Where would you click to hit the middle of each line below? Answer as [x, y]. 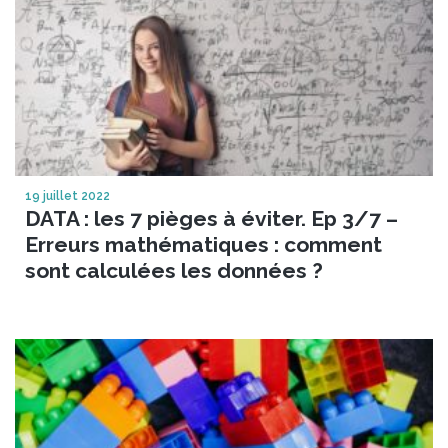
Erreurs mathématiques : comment [203, 244]
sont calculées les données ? [174, 270]
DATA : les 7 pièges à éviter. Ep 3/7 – [211, 218]
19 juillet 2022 [67, 195]
